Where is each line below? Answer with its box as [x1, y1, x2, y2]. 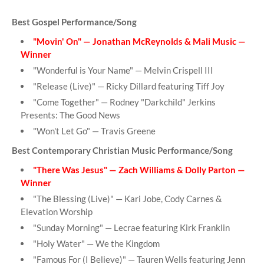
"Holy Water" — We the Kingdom [33, 238, 160, 249]
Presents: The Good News [21, 110, 120, 121]
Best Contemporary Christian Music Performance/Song [12, 145, 233, 156]
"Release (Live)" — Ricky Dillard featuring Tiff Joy [33, 81, 225, 92]
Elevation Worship [21, 206, 93, 217]
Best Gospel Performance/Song [12, 16, 137, 28]
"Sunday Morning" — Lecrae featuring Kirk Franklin [33, 222, 230, 233]
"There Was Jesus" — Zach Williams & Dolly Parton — [33, 164, 245, 176]
